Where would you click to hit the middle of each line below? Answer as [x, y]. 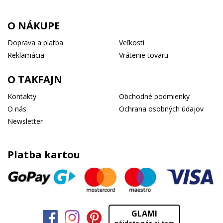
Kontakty [22, 96]
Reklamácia [26, 55]
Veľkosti [132, 42]
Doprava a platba [35, 42]
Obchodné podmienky [154, 96]
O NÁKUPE [34, 25]
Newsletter [25, 121]
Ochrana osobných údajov [161, 109]
